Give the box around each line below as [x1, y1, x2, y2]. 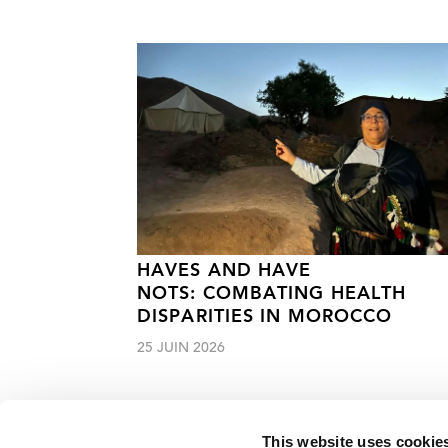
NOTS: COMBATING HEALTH [137, 286, 407, 304]
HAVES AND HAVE [137, 263, 312, 281]
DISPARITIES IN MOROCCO [137, 309, 393, 327]
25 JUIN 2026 [137, 342, 225, 357]
